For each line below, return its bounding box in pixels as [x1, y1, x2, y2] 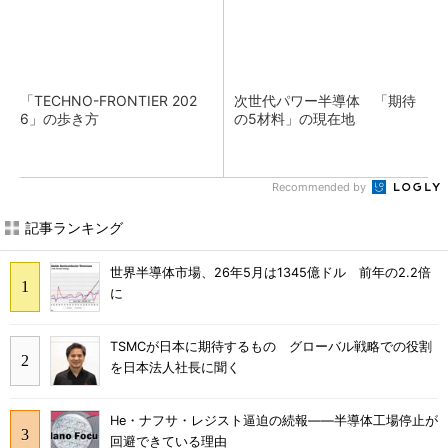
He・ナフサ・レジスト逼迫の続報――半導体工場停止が [110, 412, 438, 428]
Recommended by [272, 180, 369, 194]
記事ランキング [25, 219, 123, 236]
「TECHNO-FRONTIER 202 [20, 92, 197, 109]
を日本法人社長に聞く [110, 360, 240, 376]
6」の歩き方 [20, 110, 99, 127]
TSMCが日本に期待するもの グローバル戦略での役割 [110, 339, 432, 355]
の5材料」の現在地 [234, 110, 355, 127]
